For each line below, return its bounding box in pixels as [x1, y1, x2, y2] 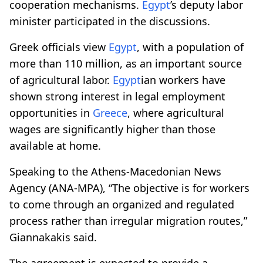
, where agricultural [127, 105, 224, 120]
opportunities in [9, 105, 93, 120]
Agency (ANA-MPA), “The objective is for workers [9, 180, 249, 195]
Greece [93, 105, 127, 120]
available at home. [9, 138, 101, 153]
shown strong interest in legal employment [9, 89, 225, 103]
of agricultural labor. [9, 72, 113, 87]
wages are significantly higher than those [9, 122, 215, 136]
